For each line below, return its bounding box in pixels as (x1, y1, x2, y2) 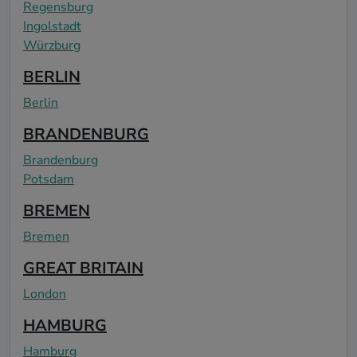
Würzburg (23, 36, 80, 54)
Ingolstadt (23, 17, 81, 35)
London (23, 284, 66, 303)
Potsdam (23, 170, 74, 188)
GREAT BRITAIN (23, 257, 143, 279)
